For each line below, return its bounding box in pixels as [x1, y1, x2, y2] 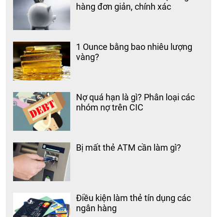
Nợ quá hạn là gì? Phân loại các [76, 92, 195, 103]
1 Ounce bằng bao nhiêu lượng [76, 42, 193, 52]
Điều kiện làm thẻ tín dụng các [76, 193, 191, 203]
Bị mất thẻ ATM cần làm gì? [76, 142, 182, 153]
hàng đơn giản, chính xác [76, 1, 171, 12]
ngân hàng [76, 203, 117, 214]
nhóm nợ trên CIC [76, 102, 144, 113]
